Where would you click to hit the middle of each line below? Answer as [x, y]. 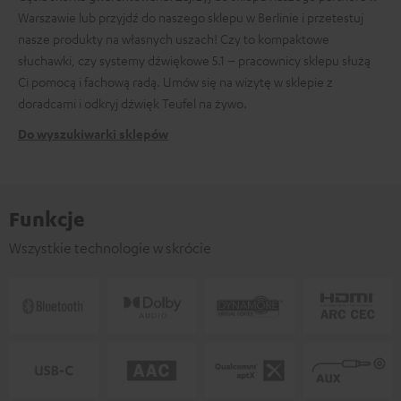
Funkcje [47, 219]
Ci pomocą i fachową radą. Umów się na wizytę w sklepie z [175, 82]
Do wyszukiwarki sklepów [93, 134]
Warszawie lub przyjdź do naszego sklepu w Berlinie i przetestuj [191, 17]
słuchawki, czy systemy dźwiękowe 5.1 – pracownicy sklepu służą [194, 60]
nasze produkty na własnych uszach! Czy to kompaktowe [174, 39]
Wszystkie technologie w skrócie [110, 248]
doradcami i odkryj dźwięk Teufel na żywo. [132, 103]
